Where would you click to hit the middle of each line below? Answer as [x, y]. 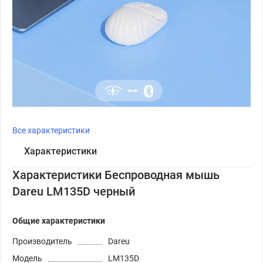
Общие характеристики [59, 220]
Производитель [42, 241]
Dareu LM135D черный [74, 191]
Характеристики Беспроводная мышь [116, 175]
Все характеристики [51, 130]
